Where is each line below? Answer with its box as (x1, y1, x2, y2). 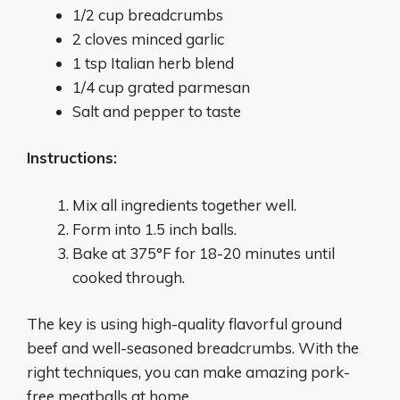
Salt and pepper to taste (72, 101, 241, 121)
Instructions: (27, 148, 117, 167)
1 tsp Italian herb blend (72, 53, 234, 72)
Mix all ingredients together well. (72, 195, 296, 214)
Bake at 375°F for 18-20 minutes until (72, 243, 335, 262)
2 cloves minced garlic (72, 29, 224, 48)
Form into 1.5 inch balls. (72, 219, 237, 238)
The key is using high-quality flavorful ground (27, 314, 342, 333)
